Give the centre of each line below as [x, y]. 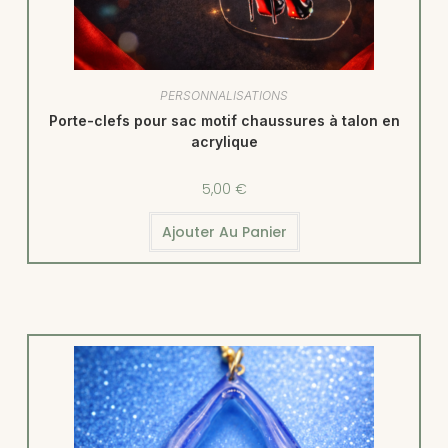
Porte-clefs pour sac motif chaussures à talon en [224, 121]
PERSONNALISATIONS [224, 96]
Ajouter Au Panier [224, 232]
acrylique [224, 142]
